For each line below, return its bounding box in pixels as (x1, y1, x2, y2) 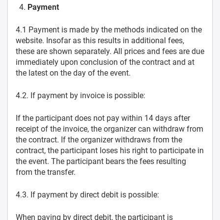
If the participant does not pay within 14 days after (16, 113, 190, 123)
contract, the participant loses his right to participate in (16, 146, 204, 155)
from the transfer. (16, 167, 76, 177)
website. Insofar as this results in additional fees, (16, 36, 184, 45)
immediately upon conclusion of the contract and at (16, 57, 194, 67)
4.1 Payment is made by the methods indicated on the (16, 25, 202, 34)
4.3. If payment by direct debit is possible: (16, 190, 159, 199)
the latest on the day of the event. (16, 68, 131, 78)
